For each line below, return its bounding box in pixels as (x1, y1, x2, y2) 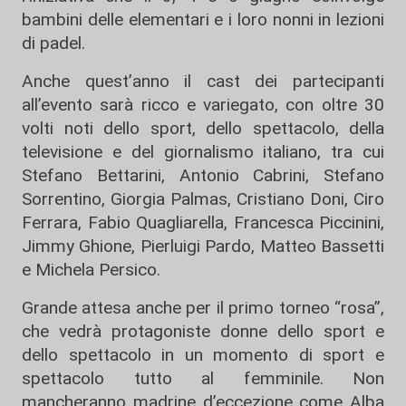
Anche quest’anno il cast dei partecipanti (22, 71, 384, 92)
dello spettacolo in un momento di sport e (22, 344, 384, 365)
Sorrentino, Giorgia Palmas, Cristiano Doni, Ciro (22, 188, 384, 209)
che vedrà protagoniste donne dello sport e (22, 321, 384, 342)
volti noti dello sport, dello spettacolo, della (22, 118, 384, 139)
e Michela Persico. (22, 259, 160, 280)
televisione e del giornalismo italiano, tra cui (22, 141, 384, 162)
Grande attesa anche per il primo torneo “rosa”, (22, 297, 384, 318)
